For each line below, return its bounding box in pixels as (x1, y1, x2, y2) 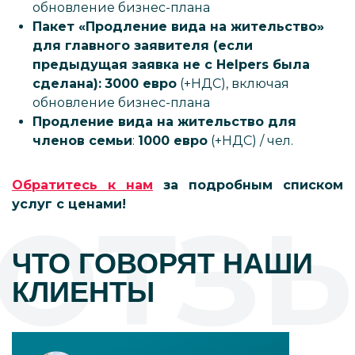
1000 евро (138, 133, 208, 148)
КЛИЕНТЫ (12, 276, 155, 308)
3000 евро (105, 76, 177, 91)
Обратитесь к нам (12, 177, 153, 193)
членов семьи (32, 133, 132, 148)
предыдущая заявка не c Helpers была (32, 57, 310, 72)
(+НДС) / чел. (208, 133, 293, 148)
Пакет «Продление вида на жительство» (32, 19, 324, 34)
